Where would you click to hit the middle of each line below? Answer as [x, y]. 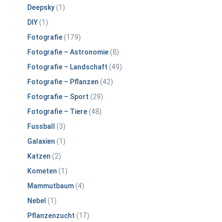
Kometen [42, 171]
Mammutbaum [51, 186]
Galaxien [41, 141]
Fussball [41, 127]
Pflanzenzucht [51, 216]
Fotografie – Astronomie [68, 52]
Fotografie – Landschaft [67, 67]
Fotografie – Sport [58, 97]
